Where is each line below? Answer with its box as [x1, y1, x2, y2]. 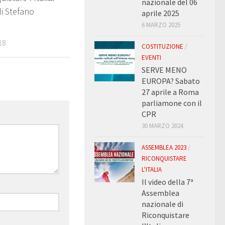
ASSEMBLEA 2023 [142, 143, 186, 152]
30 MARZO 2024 [142, 121, 183, 130]
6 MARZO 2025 [142, 20, 180, 29]
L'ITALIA [142, 165, 162, 174]
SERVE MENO [142, 64, 187, 75]
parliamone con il [142, 97, 202, 108]
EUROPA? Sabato [142, 75, 200, 86]
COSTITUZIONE [142, 42, 183, 51]
